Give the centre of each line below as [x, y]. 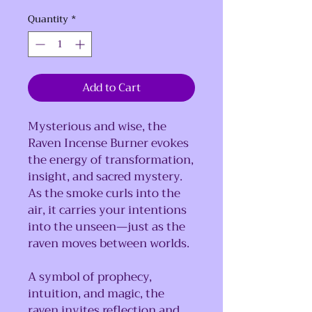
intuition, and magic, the [96, 293]
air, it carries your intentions [107, 210]
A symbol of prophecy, [90, 276]
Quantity [48, 18]
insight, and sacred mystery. [105, 176]
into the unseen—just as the [107, 226]
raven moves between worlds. [109, 243]
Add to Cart [111, 87]
